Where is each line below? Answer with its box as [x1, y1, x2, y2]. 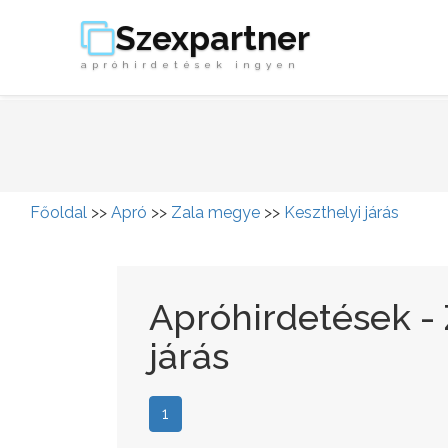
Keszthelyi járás [284, 203, 399, 222]
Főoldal [30, 203, 87, 222]
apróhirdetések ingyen [80, 59, 300, 71]
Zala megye [171, 203, 260, 222]
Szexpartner [114, 18, 310, 59]
